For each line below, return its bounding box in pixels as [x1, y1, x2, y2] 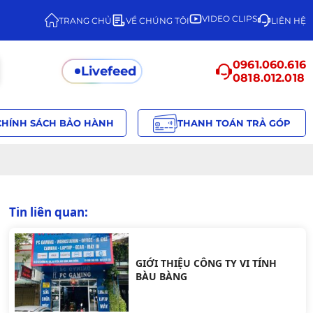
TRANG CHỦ [59, 15, 112, 26]
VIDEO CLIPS [202, 13, 257, 24]
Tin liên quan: [8, 204, 88, 220]
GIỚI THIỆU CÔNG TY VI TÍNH [136, 256, 277, 270]
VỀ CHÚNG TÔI [126, 15, 189, 26]
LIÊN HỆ [271, 15, 306, 26]
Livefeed [81, 64, 137, 79]
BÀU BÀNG [136, 270, 188, 284]
